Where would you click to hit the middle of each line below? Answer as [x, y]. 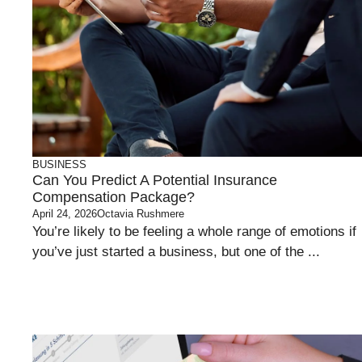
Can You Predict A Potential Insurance [155, 180]
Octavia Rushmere [141, 214]
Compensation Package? [114, 197]
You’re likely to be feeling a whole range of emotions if [194, 232]
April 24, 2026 [65, 214]
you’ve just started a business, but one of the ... [176, 252]
